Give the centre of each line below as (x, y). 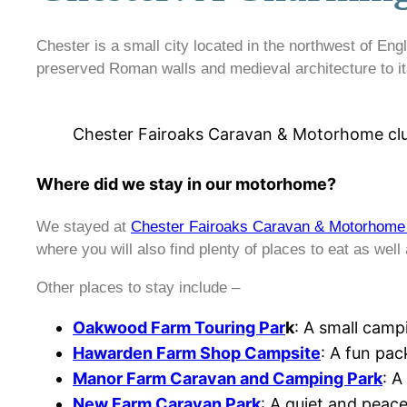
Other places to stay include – (138, 288)
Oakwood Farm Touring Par (179, 328)
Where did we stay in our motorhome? (186, 184)
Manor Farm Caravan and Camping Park (228, 379)
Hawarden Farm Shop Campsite (197, 353)
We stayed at (84, 227)
